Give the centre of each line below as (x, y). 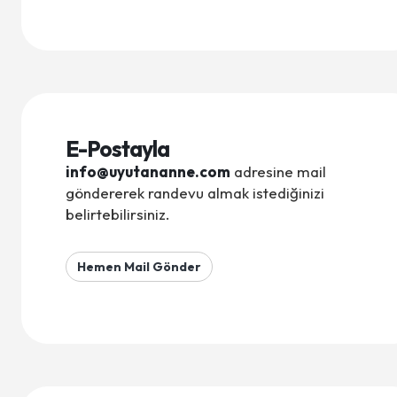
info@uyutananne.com (148, 171)
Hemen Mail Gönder (139, 267)
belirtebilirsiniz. (120, 214)
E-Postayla (117, 149)
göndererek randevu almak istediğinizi (195, 193)
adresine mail (278, 171)
